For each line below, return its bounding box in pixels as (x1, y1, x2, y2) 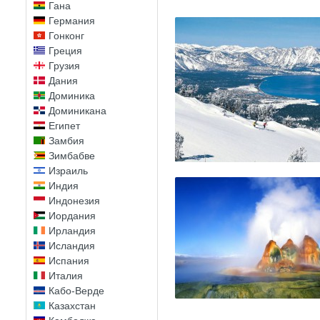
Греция (49, 45, 82, 56)
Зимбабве (49, 150, 95, 161)
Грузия (49, 60, 80, 71)
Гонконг (49, 30, 84, 41)
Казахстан (49, 300, 96, 311)
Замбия (49, 135, 84, 146)
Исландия (49, 240, 95, 251)
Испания (49, 255, 89, 266)
